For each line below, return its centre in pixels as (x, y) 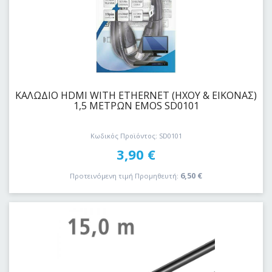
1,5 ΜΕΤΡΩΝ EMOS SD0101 (136, 105)
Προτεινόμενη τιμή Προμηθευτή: (124, 175)
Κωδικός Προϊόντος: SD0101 (136, 136)
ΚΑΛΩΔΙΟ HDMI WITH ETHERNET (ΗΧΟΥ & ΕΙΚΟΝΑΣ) (136, 95)
